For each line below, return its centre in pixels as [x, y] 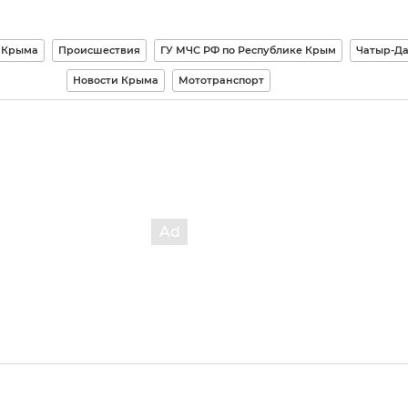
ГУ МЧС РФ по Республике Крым [248, 50]
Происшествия [99, 50]
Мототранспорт [221, 80]
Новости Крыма [115, 80]
